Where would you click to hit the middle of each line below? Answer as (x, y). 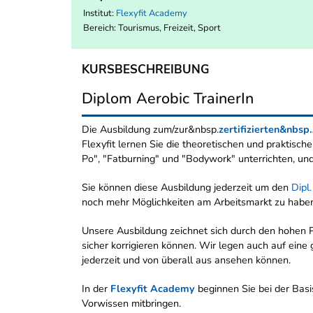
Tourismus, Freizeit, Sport (169, 28)
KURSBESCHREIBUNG (146, 70)
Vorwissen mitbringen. (131, 304)
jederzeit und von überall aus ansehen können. (186, 260)
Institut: (100, 14)
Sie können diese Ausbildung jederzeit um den (187, 188)
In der (96, 289)
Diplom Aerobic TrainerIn (168, 99)
